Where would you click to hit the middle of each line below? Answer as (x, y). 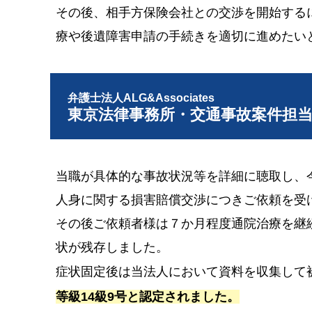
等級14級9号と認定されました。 (147, 296)
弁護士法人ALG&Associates (141, 97)
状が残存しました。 (112, 247)
